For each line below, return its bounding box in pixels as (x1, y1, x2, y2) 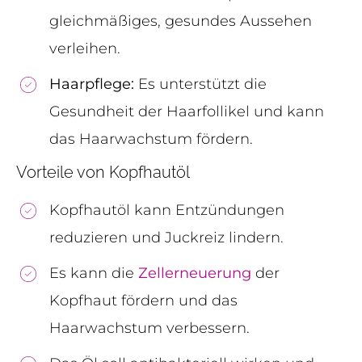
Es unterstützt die (134, 74, 267, 93)
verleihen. (49, 39, 120, 57)
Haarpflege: (49, 74, 134, 93)
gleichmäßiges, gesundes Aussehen (49, 11, 312, 30)
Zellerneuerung (138, 263, 251, 282)
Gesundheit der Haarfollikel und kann (49, 102, 324, 120)
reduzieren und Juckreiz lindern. (49, 228, 284, 246)
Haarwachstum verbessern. (49, 318, 250, 337)
